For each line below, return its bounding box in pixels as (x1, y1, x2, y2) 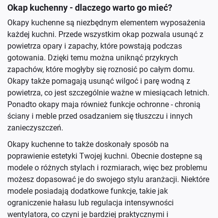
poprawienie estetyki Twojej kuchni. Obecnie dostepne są (7, 151, 202, 161)
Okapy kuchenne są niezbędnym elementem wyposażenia (7, 18, 205, 27)
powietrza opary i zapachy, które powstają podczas (7, 41, 182, 51)
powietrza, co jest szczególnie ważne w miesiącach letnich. (7, 88, 209, 97)
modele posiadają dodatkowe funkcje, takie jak (7, 186, 168, 196)
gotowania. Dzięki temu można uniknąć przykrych (7, 53, 178, 62)
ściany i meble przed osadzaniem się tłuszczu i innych (7, 111, 193, 121)
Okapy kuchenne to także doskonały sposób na (7, 140, 169, 149)
